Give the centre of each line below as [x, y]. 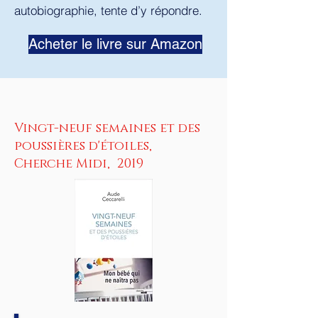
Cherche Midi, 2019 [79, 164]
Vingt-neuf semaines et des [107, 128]
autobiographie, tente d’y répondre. [108, 10]
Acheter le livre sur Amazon [115, 44]
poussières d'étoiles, [83, 146]
